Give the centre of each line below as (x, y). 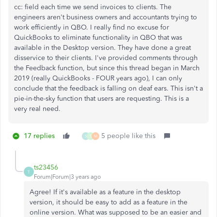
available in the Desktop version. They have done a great (102, 48)
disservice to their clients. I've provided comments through (106, 58)
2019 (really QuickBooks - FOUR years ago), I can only (98, 78)
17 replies (39, 136)
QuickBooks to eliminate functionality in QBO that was (98, 38)
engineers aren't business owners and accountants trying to (106, 17)
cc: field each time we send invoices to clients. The (93, 7)
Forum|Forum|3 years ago (67, 177)
